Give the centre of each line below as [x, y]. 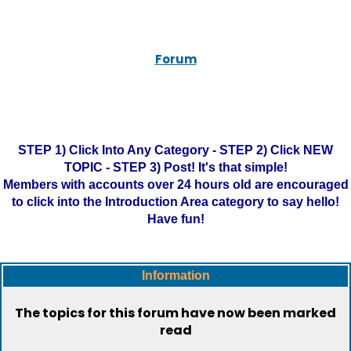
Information [175, 275]
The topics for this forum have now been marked [175, 313]
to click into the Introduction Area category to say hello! [175, 202]
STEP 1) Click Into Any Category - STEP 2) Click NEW [175, 150]
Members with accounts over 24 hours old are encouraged [175, 185]
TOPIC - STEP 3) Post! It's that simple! [175, 167]
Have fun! [175, 219]
